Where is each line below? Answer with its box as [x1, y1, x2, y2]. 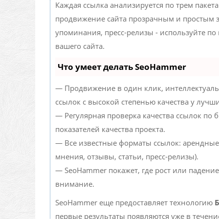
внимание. [55, 179, 94, 189]
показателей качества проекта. [55, 124, 165, 134]
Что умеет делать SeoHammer [58, 61, 186, 73]
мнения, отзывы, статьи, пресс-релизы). [55, 152, 198, 162]
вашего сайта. [55, 41, 105, 51]
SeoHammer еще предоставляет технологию [55, 197, 215, 208]
